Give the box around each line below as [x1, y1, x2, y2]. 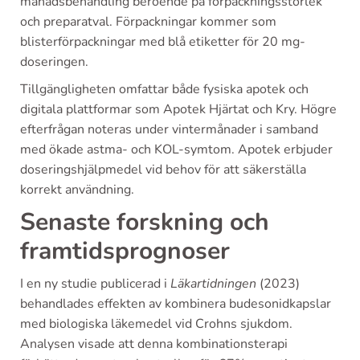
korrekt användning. [20, 181, 134, 198]
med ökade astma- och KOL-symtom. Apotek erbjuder [20, 141, 333, 158]
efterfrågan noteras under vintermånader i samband [20, 121, 318, 138]
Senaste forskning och [20, 206, 269, 239]
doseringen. [20, 53, 88, 71]
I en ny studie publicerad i [20, 275, 170, 292]
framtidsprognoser [20, 235, 230, 268]
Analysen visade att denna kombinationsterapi [20, 335, 288, 353]
